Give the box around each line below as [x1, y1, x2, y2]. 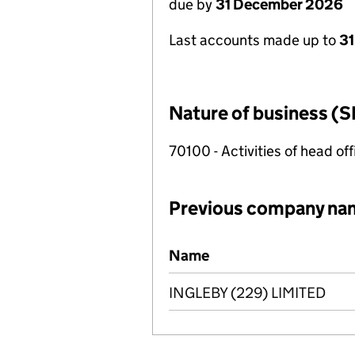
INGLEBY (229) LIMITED [169, 284, 326, 302]
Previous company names [172, 237, 336, 255]
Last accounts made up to [169, 31, 339, 49]
